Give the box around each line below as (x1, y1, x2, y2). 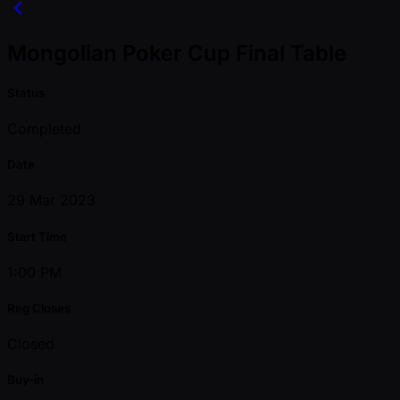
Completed (7, 120, 81, 138)
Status (7, 85, 45, 100)
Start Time (7, 229, 67, 244)
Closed (7, 335, 54, 354)
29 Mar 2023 (7, 191, 96, 210)
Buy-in (7, 372, 44, 387)
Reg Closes (7, 300, 71, 315)
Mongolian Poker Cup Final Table (7, 39, 346, 66)
